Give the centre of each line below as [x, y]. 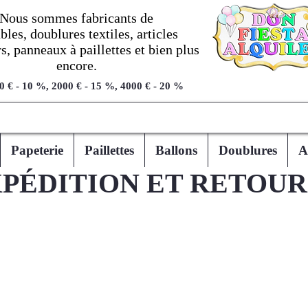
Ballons [176, 151]
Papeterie [37, 151]
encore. [76, 65]
